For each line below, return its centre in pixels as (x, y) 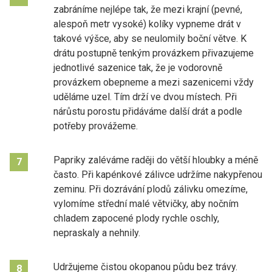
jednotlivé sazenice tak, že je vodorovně (138, 67)
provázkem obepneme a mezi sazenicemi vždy (154, 82)
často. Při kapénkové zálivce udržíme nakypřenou (158, 174)
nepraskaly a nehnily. (97, 233)
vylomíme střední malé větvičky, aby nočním (146, 203)
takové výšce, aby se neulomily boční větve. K (150, 38)
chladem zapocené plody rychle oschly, (136, 218)
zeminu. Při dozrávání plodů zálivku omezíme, (151, 189)
